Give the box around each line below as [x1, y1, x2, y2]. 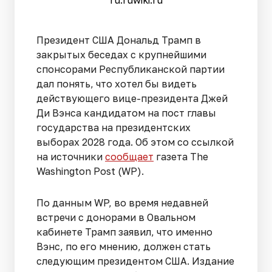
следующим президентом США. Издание [36, 254, 234, 267]
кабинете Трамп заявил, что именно [36, 225, 212, 238]
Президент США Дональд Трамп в [36, 33, 201, 46]
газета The [154, 150, 208, 163]
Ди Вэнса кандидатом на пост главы [36, 106, 216, 119]
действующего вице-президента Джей [36, 92, 228, 104]
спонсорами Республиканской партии [36, 63, 225, 75]
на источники [36, 150, 105, 163]
